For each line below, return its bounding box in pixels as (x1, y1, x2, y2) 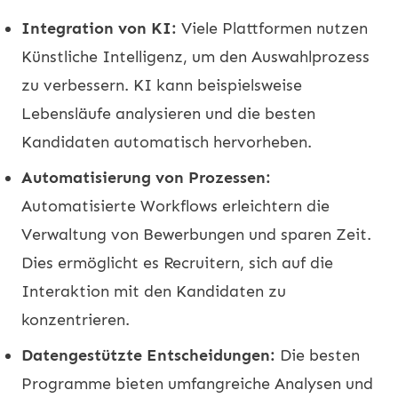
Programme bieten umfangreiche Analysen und (21, 373, 373, 394)
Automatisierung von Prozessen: (21, 167, 271, 187)
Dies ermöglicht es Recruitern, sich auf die (21, 252, 333, 273)
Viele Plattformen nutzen (177, 18, 368, 38)
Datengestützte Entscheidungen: (21, 345, 275, 365)
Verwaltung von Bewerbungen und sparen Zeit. (21, 224, 371, 244)
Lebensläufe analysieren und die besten (21, 103, 315, 123)
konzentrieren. (21, 309, 130, 330)
